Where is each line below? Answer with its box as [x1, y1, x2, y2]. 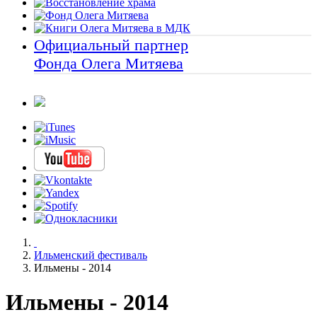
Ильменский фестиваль [34, 248, 147, 261]
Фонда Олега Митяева [34, 54, 183, 72]
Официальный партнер [34, 35, 188, 54]
